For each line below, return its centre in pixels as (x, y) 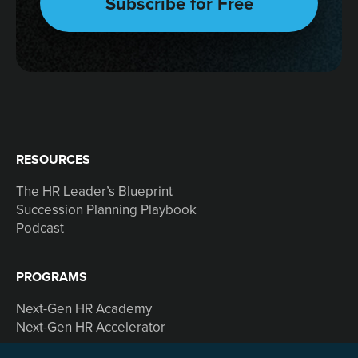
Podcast (40, 228)
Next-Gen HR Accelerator (91, 327)
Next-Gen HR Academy (84, 309)
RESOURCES (53, 160)
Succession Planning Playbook (106, 210)
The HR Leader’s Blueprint (94, 191)
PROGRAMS (52, 277)
